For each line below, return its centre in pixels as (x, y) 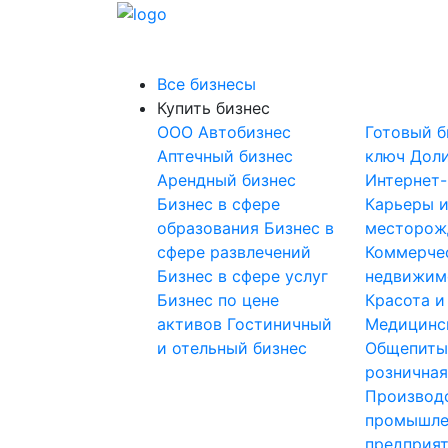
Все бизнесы (206, 84)
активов (192, 324)
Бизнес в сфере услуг (242, 276)
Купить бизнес (213, 108)
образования (210, 228)
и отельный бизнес (232, 348)
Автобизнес (244, 132)
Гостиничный (279, 324)
